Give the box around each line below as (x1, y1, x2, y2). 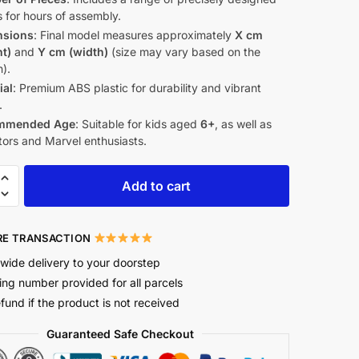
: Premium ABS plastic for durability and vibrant (12, 81, 261, 95)
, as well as (214, 117, 272, 131)
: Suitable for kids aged (75, 117, 200, 131)
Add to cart (122, 177, 192, 194)
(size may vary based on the (107, 45, 260, 58)
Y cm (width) (37, 45, 108, 58)
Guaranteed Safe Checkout (46, 326, 195, 341)
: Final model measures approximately (33, 28, 235, 42)
